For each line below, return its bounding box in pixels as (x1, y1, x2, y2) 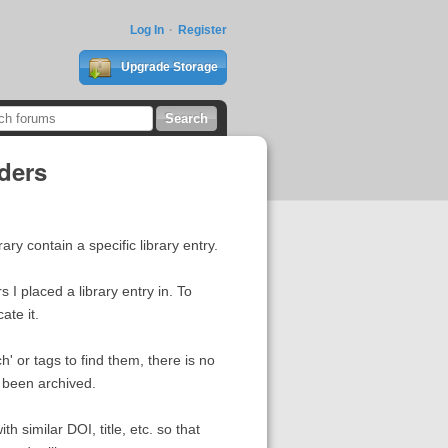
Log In (129, 23, 164, 37)
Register (177, 23, 227, 37)
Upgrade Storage (117, 60, 218, 74)
